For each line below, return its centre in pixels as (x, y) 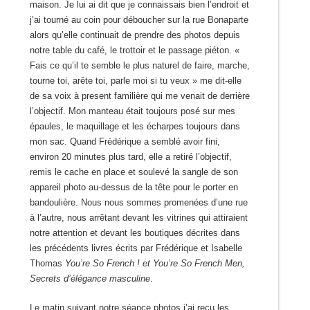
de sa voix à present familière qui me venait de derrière (139, 96)
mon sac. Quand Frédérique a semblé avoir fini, (125, 142)
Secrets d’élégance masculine (90, 279)
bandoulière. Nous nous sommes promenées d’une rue (138, 203)
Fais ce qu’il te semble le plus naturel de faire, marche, (139, 66)
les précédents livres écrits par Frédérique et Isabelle (136, 248)
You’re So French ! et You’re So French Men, (155, 264)
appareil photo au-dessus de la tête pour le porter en (134, 188)
